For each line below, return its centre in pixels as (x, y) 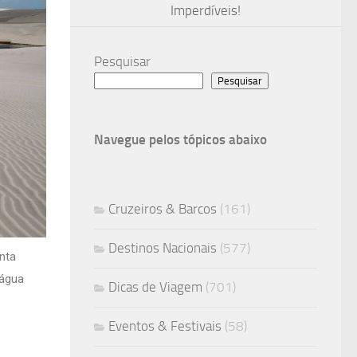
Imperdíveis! (206, 11)
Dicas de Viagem (155, 286)
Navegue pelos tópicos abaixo (180, 139)
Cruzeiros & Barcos (163, 208)
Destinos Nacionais (163, 247)
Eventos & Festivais (165, 326)
